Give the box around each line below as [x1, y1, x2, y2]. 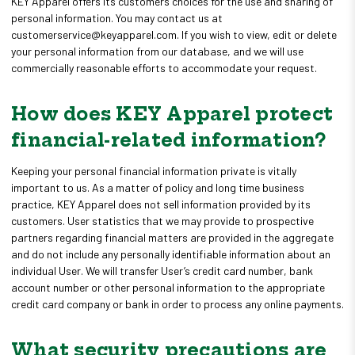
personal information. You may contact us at [11, 10, 223, 25]
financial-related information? [11, 128, 326, 151]
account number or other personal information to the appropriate [11, 280, 325, 294]
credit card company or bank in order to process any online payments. [11, 296, 344, 311]
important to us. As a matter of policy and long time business [11, 180, 304, 194]
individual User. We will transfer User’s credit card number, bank [11, 263, 313, 277]
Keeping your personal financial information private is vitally [11, 163, 296, 177]
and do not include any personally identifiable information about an [11, 246, 330, 261]
